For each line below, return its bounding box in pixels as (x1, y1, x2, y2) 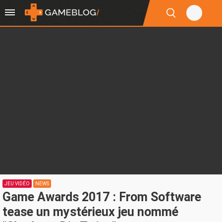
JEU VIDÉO (4, 181, 30, 186)
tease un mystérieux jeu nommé (2, 205, 178, 219)
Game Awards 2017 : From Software (2, 190, 201, 204)
